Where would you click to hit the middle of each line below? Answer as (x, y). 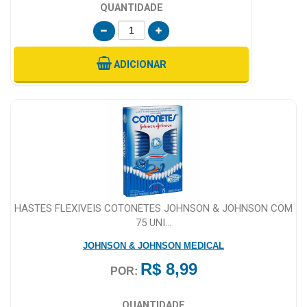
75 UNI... (153, 222)
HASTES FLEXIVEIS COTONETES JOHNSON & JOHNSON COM (153, 208)
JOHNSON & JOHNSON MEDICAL (153, 245)
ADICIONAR (140, 64)
